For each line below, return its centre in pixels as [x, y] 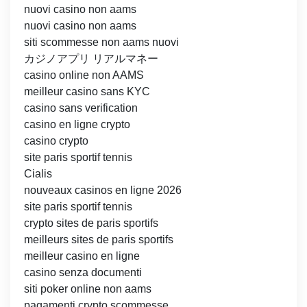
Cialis [38, 174]
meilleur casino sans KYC [87, 92]
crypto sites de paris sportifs [91, 223]
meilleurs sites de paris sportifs [99, 240]
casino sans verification [81, 108]
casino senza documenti [83, 273]
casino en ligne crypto [77, 125]
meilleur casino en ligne [82, 256]
